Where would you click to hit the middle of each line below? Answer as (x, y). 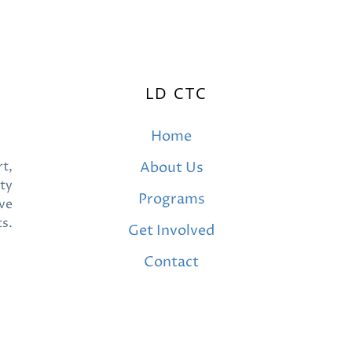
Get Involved (171, 231)
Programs (171, 199)
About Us (171, 168)
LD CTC (176, 93)
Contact (171, 262)
